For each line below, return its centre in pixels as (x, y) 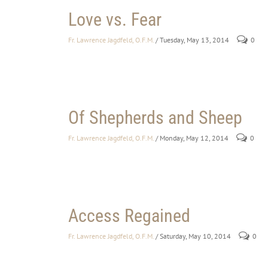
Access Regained (129, 216)
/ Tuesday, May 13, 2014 (192, 40)
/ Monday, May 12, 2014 (192, 138)
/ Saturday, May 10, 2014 (193, 236)
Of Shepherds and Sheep (155, 118)
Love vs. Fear (115, 20)
